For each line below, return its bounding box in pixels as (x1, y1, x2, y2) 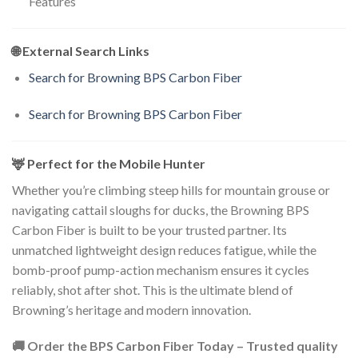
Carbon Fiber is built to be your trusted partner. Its (12, 221, 287, 237)
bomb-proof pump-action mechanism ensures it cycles (12, 261, 309, 277)
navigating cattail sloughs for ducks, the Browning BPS (12, 201, 309, 217)
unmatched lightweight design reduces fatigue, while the (12, 241, 316, 257)
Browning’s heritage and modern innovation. (12, 301, 251, 317)
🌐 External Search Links (12, 42, 149, 58)
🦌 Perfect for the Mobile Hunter (12, 155, 205, 171)
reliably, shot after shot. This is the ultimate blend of (12, 281, 293, 297)
